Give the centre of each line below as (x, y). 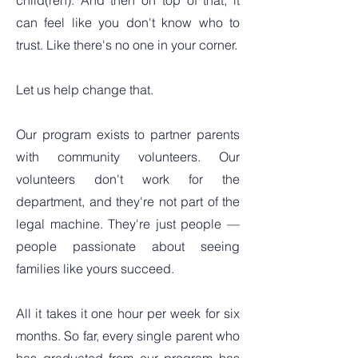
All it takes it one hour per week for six (128, 313)
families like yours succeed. (95, 268)
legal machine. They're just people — (128, 224)
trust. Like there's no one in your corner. (127, 45)
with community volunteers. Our (128, 157)
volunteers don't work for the (128, 179)
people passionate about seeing (128, 246)
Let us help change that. (85, 89)
